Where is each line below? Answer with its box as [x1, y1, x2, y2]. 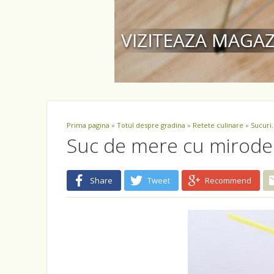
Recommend [205, 175, 251, 186]
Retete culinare [193, 120, 243, 130]
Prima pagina [67, 120, 109, 130]
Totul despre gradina [117, 120, 185, 130]
